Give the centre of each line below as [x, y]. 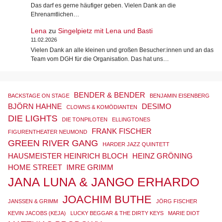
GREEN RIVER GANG [53, 143]
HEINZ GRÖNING [163, 156]
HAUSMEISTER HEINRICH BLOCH [68, 156]
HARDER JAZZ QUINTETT [136, 144]
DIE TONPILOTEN [85, 120]
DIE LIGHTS [33, 119]
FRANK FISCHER [122, 131]
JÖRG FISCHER [177, 201]
